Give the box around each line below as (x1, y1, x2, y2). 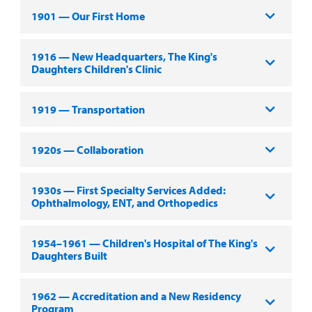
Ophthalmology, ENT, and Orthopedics (31, 195, 218, 210)
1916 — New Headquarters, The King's (31, 49, 217, 63)
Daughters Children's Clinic (31, 61, 162, 76)
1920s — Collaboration (31, 142, 143, 157)
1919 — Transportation (31, 102, 145, 116)
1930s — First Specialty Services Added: (31, 182, 226, 197)
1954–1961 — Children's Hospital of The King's (31, 235, 258, 250)
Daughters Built (31, 248, 107, 263)
